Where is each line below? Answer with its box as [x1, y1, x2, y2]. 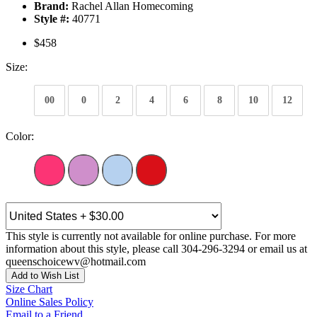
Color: [6, 130, 34, 143]
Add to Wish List [11, 270, 79, 282]
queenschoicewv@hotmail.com [6, 255, 146, 268]
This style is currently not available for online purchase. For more [6, 230, 296, 243]
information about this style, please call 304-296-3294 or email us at [6, 243, 307, 255]
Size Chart [6, 283, 52, 296]
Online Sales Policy [6, 296, 93, 309]
